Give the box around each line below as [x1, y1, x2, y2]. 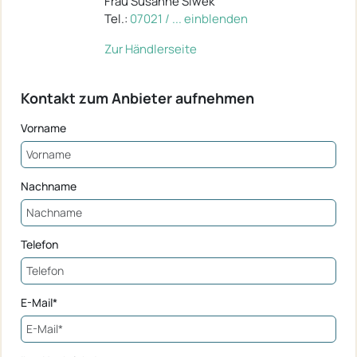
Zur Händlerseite [104, 40, 197, 57]
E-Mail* [21, 294, 57, 310]
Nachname [21, 178, 76, 194]
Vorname [21, 120, 66, 135]
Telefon [21, 236, 58, 252]
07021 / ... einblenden [130, 10, 248, 27]
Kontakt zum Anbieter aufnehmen [21, 88, 254, 108]
